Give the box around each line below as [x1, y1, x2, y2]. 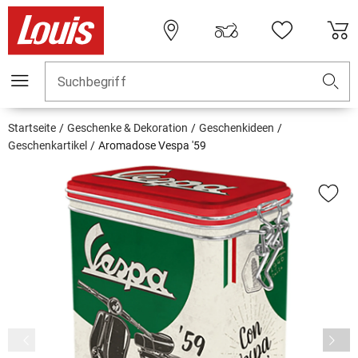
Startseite [8, 121, 56, 135]
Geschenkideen [199, 121, 274, 135]
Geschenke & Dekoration [67, 121, 188, 135]
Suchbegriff [58, 74, 126, 90]
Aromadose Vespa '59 [98, 139, 206, 153]
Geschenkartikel [8, 139, 87, 153]
